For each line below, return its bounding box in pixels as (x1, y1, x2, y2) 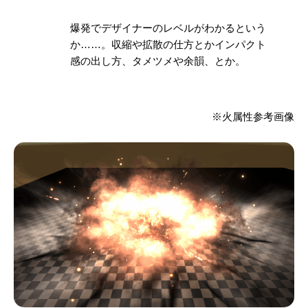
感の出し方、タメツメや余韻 (69, 55, 204, 67)
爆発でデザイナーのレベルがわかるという (69, 22, 266, 34)
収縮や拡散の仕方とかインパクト (111, 38, 266, 51)
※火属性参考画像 (212, 110, 294, 122)
